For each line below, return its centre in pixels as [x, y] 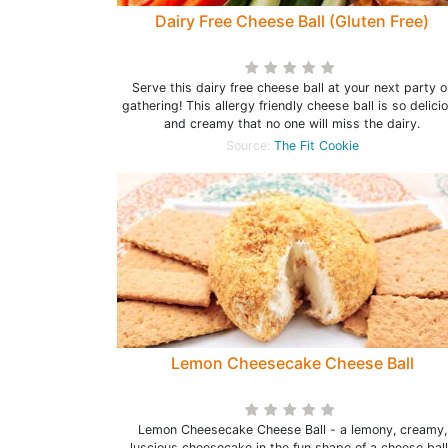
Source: [249, 145]
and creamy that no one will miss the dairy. [292, 123]
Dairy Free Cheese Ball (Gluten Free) [292, 21]
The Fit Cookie [316, 145]
